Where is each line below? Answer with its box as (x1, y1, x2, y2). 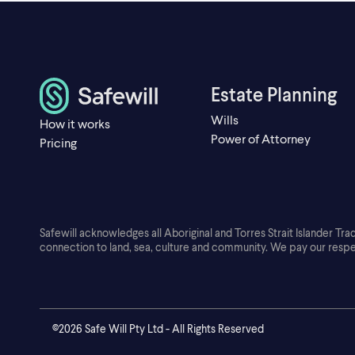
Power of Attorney (210, 130, 311, 146)
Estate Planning (210, 82, 337, 105)
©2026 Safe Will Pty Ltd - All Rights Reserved (52, 321, 264, 335)
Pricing (40, 134, 77, 150)
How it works (40, 115, 110, 131)
